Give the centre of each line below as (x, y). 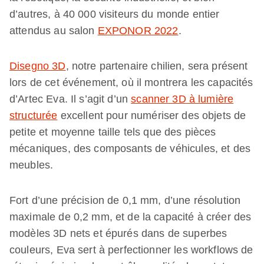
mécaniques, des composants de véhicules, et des (130, 148)
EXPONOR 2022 (138, 30)
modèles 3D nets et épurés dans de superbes (118, 233)
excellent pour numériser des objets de (152, 115)
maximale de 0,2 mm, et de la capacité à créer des (131, 217)
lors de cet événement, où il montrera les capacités (131, 82)
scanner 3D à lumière (182, 99)
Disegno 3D (38, 66)
